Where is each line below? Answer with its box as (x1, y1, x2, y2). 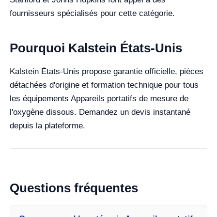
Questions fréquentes (10, 181, 138, 195)
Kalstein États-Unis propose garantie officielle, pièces (10, 67, 203, 76)
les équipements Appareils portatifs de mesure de (10, 94, 188, 103)
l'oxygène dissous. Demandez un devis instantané (10, 108, 190, 117)
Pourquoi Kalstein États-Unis (10, 41, 182, 55)
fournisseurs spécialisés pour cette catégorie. (10, 9, 175, 18)
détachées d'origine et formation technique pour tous (10, 80, 199, 90)
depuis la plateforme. (10, 121, 85, 130)
